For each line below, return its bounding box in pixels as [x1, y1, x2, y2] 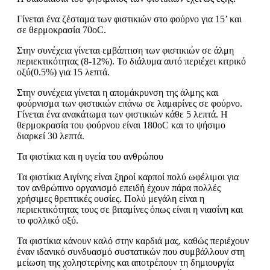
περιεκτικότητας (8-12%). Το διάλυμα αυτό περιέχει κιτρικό [17, 56, 246, 67]
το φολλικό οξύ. [17, 215, 78, 226]
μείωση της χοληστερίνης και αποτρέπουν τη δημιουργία [17, 257, 234, 268]
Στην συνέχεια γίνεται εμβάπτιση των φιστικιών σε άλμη [17, 45, 234, 56]
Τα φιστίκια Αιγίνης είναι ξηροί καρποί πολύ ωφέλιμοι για [17, 172, 239, 183]
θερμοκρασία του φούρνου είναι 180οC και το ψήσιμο [17, 120, 225, 131]
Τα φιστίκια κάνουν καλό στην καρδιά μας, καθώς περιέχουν [17, 236, 249, 246]
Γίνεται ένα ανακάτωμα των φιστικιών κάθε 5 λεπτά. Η [17, 109, 228, 120]
